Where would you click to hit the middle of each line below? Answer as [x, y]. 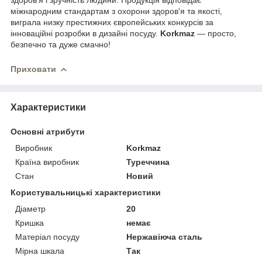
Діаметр [30, 208]
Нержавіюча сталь [165, 237]
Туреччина [148, 162]
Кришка [30, 223]
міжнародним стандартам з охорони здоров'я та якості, [116, 11]
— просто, [216, 33]
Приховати [33, 69]
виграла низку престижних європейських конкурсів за [112, 22]
